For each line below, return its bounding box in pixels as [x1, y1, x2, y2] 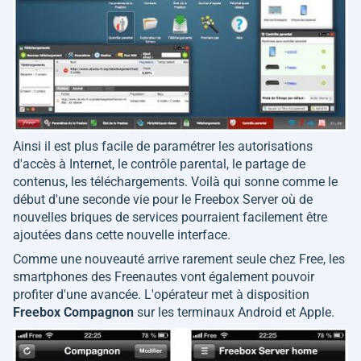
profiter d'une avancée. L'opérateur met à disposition [13, 287, 309, 303]
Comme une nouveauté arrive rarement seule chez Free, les [13, 251, 345, 268]
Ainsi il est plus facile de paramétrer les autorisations [13, 139, 313, 155]
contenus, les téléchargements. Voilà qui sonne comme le [13, 174, 338, 190]
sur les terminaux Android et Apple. [134, 305, 334, 321]
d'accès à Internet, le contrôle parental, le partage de [13, 156, 305, 172]
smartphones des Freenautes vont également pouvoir [13, 269, 314, 285]
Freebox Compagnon [13, 305, 134, 321]
